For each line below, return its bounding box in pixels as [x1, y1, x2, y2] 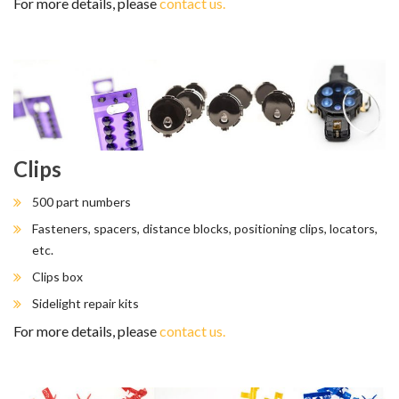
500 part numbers [32, 193, 131, 209]
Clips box [32, 268, 83, 284]
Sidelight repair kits [32, 295, 139, 311]
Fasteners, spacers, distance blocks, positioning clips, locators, [32, 220, 378, 236]
